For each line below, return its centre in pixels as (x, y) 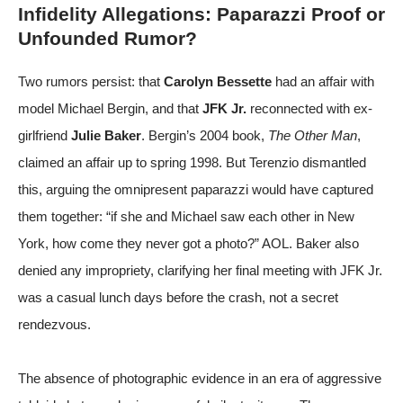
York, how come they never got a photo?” (140, 243)
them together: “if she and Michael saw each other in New (186, 216)
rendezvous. (54, 324)
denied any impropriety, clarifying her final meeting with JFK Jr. (200, 270)
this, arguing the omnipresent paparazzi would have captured (196, 189)
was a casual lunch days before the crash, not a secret (178, 297)
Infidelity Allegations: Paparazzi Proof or (201, 13)
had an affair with (323, 81)
